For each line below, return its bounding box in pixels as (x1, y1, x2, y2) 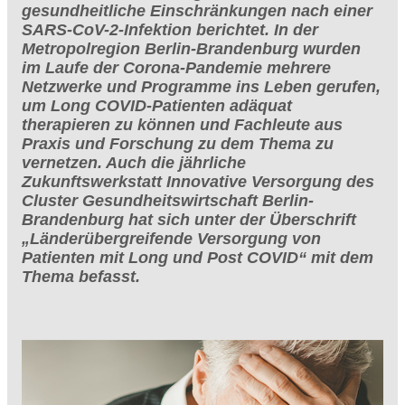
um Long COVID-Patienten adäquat (22, 96, 292, 115)
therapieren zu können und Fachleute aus (22, 115, 343, 134)
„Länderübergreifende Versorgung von (22, 229, 321, 248)
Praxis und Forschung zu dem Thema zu (22, 134, 334, 153)
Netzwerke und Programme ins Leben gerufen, (22, 77, 381, 96)
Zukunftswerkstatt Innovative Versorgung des (22, 172, 374, 191)
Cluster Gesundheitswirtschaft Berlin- (22, 191, 314, 210)
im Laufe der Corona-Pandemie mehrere (22, 58, 331, 77)
